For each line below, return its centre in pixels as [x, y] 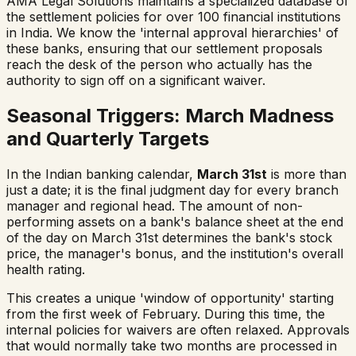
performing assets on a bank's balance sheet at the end [175, 221]
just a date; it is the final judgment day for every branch [172, 190]
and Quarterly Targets [108, 138]
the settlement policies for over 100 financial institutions [174, 16]
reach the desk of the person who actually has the [159, 64]
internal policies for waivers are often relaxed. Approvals [178, 329]
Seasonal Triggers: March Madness [170, 115]
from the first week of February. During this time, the [166, 313]
